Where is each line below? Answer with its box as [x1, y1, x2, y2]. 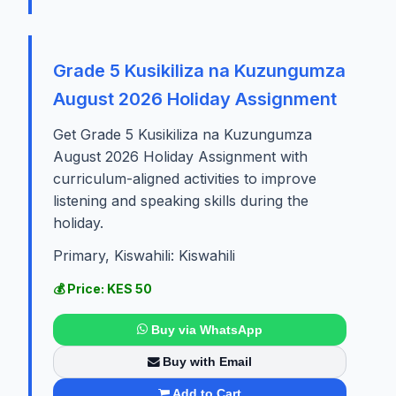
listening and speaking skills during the [53, 192, 308, 210]
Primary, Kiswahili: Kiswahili [53, 247, 235, 265]
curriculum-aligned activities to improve [53, 170, 316, 188]
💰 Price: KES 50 [53, 281, 152, 297]
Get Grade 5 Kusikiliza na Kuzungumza [53, 126, 312, 144]
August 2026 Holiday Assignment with [53, 148, 308, 166]
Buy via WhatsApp [150, 322, 263, 337]
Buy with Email [163, 354, 253, 369]
